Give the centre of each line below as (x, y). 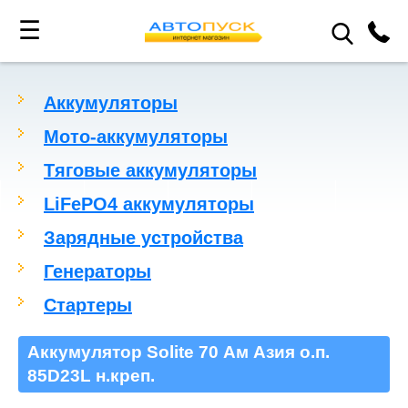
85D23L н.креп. (91, 376)
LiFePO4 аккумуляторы (149, 204)
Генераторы (97, 271)
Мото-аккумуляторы (136, 137)
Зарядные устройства (143, 238)
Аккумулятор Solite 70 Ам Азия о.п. (178, 352)
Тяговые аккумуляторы (150, 170)
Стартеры (88, 305)
